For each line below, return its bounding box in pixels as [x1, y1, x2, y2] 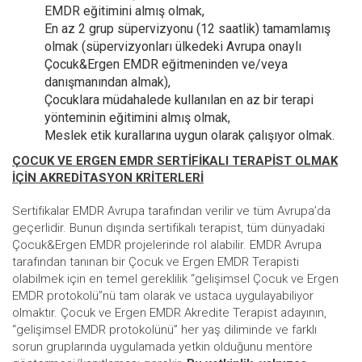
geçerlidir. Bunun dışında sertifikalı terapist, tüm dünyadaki [12, 221, 325, 235]
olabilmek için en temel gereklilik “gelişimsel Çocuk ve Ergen [12, 271, 339, 286]
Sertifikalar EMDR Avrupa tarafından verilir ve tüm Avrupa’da [12, 204, 330, 218]
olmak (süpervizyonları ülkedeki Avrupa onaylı [44, 39, 301, 54]
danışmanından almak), [44, 74, 170, 90]
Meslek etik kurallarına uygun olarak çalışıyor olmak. [44, 128, 335, 143]
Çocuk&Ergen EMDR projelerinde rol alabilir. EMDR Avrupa [12, 238, 322, 252]
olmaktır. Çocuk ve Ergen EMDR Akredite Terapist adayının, [12, 305, 326, 320]
